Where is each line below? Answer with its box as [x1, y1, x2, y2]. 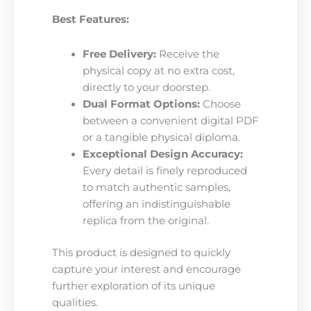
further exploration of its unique [52, 279, 215, 292]
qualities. [52, 296, 98, 309]
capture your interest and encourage [52, 262, 241, 276]
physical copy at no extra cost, [82, 64, 235, 77]
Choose [199, 97, 241, 110]
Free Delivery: [82, 47, 156, 60]
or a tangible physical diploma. [82, 131, 240, 144]
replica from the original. [82, 214, 209, 227]
